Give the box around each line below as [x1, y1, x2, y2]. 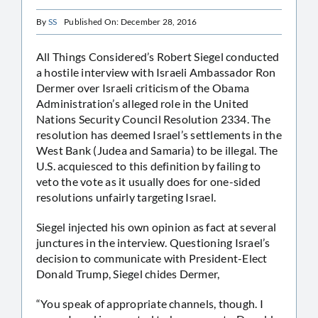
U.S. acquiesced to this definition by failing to [36, 158, 261, 172]
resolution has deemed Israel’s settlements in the [36, 127, 282, 141]
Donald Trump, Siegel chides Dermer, [36, 266, 220, 280]
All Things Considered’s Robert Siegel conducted [36, 49, 280, 63]
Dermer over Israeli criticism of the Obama [36, 80, 250, 94]
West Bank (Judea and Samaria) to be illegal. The [36, 143, 278, 157]
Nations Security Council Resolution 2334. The [36, 111, 270, 126]
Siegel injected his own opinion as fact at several [36, 219, 276, 234]
